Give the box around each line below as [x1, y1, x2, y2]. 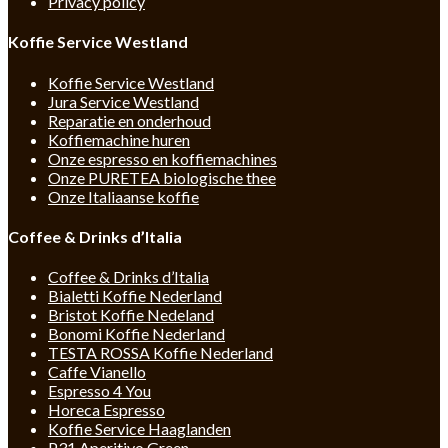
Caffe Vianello [48, 362, 146, 382]
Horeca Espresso [48, 400, 165, 420]
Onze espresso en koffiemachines [48, 148, 277, 168]
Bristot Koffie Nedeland [48, 305, 214, 325]
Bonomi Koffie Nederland [48, 324, 225, 344]
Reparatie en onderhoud [48, 110, 211, 130]
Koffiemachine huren [48, 129, 190, 149]
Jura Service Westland [48, 91, 199, 111]
